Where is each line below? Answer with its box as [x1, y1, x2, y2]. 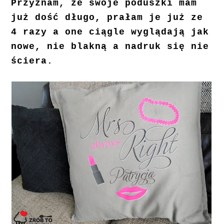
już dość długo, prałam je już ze [11, 12, 203, 23]
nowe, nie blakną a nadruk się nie [11, 41, 209, 52]
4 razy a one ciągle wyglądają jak [11, 27, 209, 37]
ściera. [11, 56, 53, 66]
